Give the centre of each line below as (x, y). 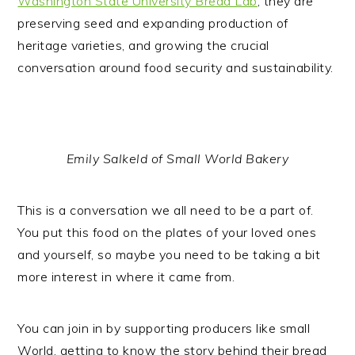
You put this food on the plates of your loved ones (167, 232)
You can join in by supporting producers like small (164, 328)
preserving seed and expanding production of (153, 23)
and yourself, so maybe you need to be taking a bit (169, 254)
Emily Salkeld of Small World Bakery (177, 158)
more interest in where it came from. (126, 277)
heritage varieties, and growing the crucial (143, 45)
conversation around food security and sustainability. (176, 67)
